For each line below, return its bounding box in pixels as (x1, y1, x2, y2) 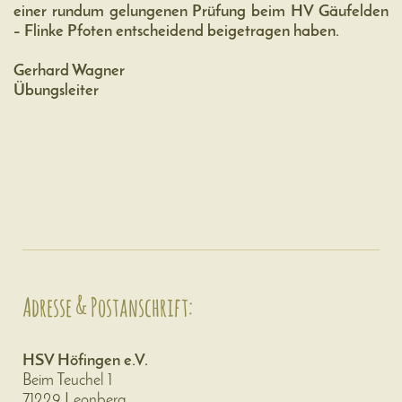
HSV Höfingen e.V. (22, 353, 148, 369)
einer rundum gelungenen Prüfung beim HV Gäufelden (13, 4, 389, 21)
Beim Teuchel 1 (22, 372, 112, 389)
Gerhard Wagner (13, 64, 125, 80)
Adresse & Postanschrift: (22, 291, 193, 324)
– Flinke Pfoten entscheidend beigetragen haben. (13, 24, 339, 40)
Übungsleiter (13, 83, 99, 100)
